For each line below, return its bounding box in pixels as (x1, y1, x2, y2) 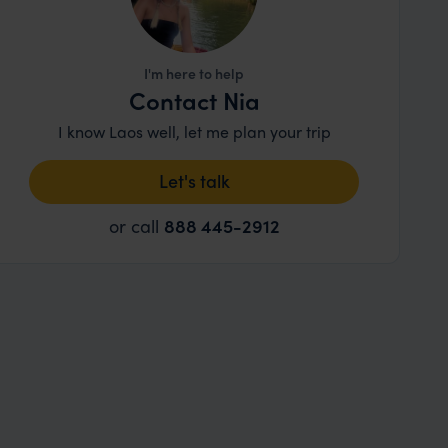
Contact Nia (128, 83, 260, 117)
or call (108, 213, 164, 238)
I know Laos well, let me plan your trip (57, 120, 331, 143)
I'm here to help (144, 63, 245, 83)
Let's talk (158, 168, 230, 193)
